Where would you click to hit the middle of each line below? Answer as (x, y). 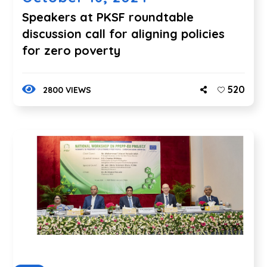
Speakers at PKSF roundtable (108, 17)
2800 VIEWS (67, 90)
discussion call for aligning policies (124, 33)
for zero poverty (72, 50)
